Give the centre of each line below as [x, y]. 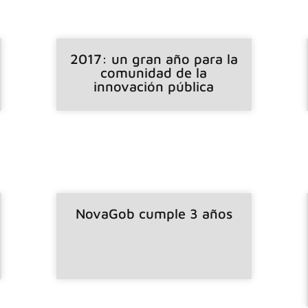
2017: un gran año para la [154, 58]
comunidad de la [154, 72]
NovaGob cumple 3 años [154, 213]
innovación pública [154, 86]
